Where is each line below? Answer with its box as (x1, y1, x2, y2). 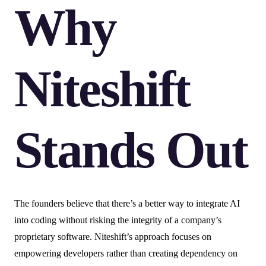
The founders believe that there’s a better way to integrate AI (14, 198, 240, 209)
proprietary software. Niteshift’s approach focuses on (14, 232, 211, 242)
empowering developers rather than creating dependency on (14, 248, 237, 259)
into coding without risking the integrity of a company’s (14, 215, 221, 226)
